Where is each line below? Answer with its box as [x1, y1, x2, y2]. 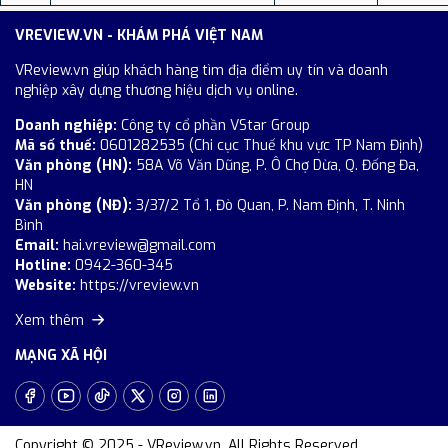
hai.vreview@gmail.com [59, 235, 216, 255]
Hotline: [15, 255, 71, 275]
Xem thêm [15, 310, 84, 330]
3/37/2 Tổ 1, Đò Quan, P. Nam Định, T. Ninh [132, 195, 405, 215]
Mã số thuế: [15, 135, 96, 155]
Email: [15, 235, 59, 255]
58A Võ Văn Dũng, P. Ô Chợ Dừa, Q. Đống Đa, [132, 155, 419, 175]
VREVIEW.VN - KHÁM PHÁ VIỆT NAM [15, 25, 263, 45]
